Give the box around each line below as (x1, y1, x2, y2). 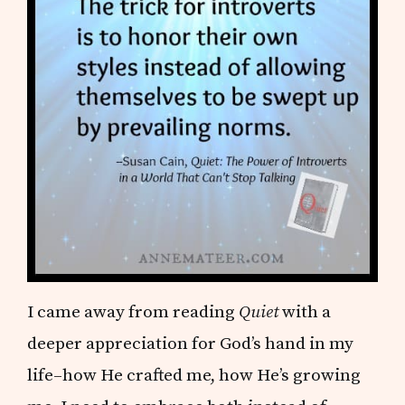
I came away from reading (27, 301, 240, 324)
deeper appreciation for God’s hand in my (27, 333, 354, 355)
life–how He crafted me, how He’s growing (27, 364, 362, 387)
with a (278, 301, 332, 324)
